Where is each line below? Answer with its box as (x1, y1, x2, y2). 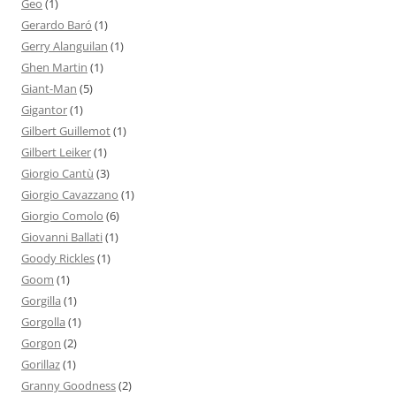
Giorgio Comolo (21, 207, 103, 224)
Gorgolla (21, 313, 65, 330)
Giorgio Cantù (21, 164, 94, 181)
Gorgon (21, 334, 61, 351)
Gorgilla (21, 292, 61, 308)
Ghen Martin (21, 58, 88, 75)
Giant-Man (21, 80, 77, 96)
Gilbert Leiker (21, 143, 91, 160)
